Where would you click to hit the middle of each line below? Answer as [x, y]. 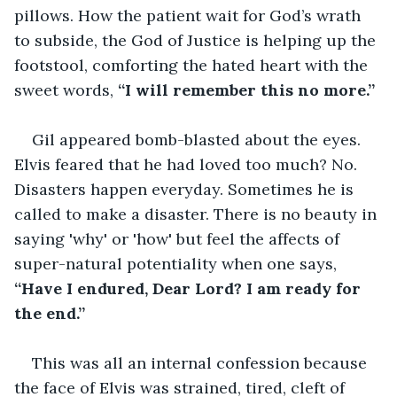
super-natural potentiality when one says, [178, 263]
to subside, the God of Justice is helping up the [197, 40]
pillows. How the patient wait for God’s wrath [190, 15]
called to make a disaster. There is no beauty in [198, 214]
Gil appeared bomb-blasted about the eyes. [198, 139]
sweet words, [64, 90]
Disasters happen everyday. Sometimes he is [186, 189]
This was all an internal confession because [202, 362]
